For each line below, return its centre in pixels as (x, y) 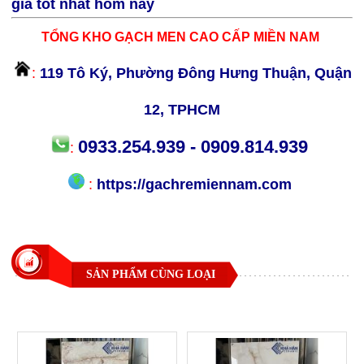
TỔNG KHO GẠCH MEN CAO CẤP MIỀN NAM (180, 37)
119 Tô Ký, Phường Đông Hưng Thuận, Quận (195, 73)
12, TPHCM (182, 109)
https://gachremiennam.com (196, 184)
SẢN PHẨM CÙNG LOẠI (151, 274)
